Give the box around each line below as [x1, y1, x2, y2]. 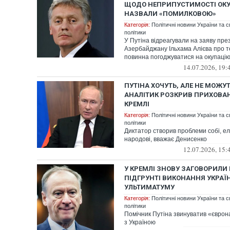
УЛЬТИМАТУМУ [124, 183, 175, 191]
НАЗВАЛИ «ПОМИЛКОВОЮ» [124, 10, 216, 17]
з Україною [124, 219, 156, 226]
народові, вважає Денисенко [124, 136, 207, 143]
